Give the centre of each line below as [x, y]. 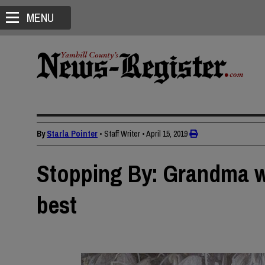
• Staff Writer [120, 134]
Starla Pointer [72, 134]
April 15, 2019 [167, 134]
